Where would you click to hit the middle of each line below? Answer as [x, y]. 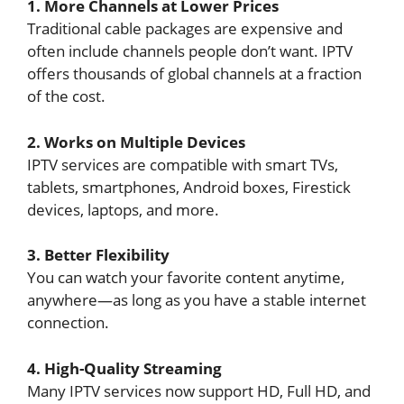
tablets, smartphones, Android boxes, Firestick [189, 187]
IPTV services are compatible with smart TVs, [183, 164]
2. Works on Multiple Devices [136, 142]
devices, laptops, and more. [123, 209]
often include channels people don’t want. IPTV [190, 51]
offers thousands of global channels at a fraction [194, 73]
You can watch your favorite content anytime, [186, 277]
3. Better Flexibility [98, 255]
